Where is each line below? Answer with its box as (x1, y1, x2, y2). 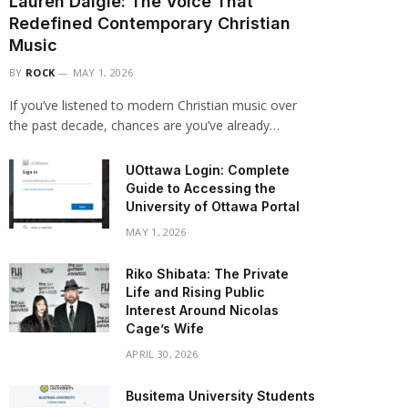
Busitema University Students (126, 388, 315, 403)
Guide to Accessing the (126, 180, 276, 196)
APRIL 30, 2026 (126, 347, 199, 361)
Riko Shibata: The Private (126, 266, 289, 281)
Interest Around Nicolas (126, 302, 279, 318)
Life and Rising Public (126, 284, 265, 300)
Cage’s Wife (126, 321, 204, 336)
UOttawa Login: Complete (126, 162, 290, 178)
